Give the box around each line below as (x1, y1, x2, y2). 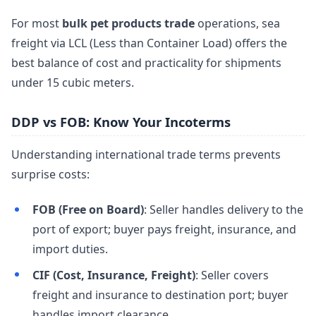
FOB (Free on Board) (32, 202, 144, 218)
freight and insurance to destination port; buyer (32, 286, 288, 303)
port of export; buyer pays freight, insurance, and (32, 221, 296, 238)
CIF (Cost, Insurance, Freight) (32, 267, 195, 283)
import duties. (32, 241, 108, 257)
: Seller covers (195, 267, 269, 283)
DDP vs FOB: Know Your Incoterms (11, 113, 231, 131)
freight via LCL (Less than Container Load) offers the (11, 35, 287, 51)
